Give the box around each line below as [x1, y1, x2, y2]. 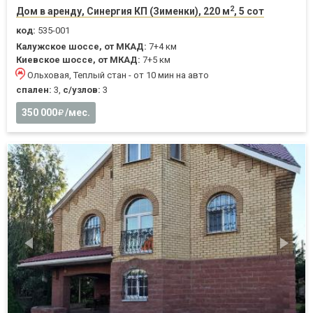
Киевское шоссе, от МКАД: [16, 54, 140, 65]
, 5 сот [234, 6, 264, 17]
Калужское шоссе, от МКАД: [16, 41, 147, 52]
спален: [16, 85, 52, 95]
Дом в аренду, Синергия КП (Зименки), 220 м [16, 6, 230, 17]
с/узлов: [63, 85, 101, 95]
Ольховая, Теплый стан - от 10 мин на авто [27, 70, 209, 80]
